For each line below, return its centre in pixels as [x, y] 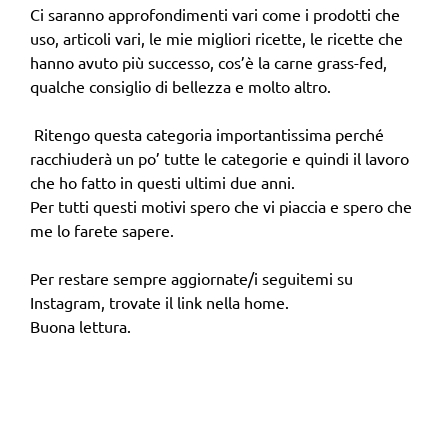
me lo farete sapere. [102, 229]
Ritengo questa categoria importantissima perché [207, 133]
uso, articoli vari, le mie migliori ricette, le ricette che [216, 37]
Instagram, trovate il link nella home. [159, 301]
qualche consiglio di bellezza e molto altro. [180, 85]
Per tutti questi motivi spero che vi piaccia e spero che [221, 205]
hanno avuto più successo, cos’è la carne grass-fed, [208, 61]
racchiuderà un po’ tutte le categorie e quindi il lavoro [219, 157]
